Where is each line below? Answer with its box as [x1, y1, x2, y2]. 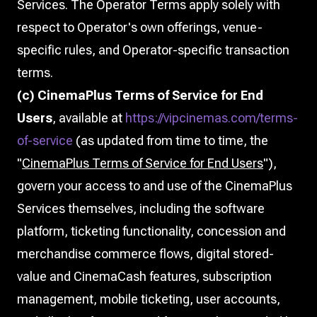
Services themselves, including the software [17, 201, 265, 216]
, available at [52, 110, 125, 125]
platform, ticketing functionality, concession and [17, 224, 286, 238]
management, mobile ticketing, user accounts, [17, 292, 280, 306]
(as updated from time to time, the [73, 133, 268, 148]
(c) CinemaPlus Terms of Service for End [17, 88, 263, 103]
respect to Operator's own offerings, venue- [17, 20, 263, 35]
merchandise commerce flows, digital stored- [17, 246, 274, 261]
